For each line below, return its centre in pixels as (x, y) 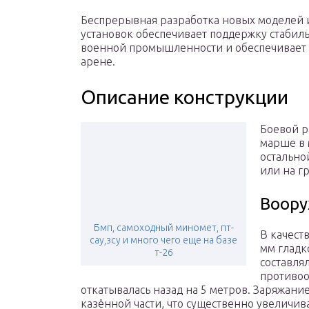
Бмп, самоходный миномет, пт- (163, 228)
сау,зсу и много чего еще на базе (163, 240)
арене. (98, 62)
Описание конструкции (185, 97)
